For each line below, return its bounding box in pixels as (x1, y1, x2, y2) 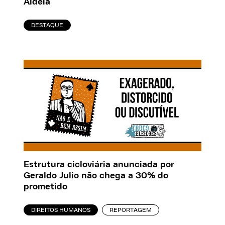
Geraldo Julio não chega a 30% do (24, 171, 169, 180)
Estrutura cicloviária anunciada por (24, 160, 175, 169)
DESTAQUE (31, 22, 64, 28)
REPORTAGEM (109, 206, 152, 213)
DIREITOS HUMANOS (31, 206, 91, 213)
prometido (24, 182, 68, 191)
